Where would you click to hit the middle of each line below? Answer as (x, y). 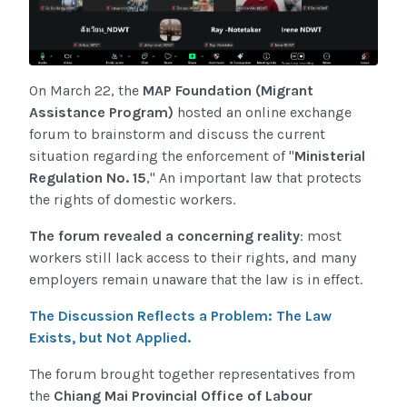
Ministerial (330, 156)
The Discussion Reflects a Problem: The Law (180, 316)
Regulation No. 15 (88, 178)
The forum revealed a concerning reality (164, 236)
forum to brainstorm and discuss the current (177, 134)
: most (321, 236)
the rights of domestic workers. (134, 200)
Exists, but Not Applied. (114, 338)
